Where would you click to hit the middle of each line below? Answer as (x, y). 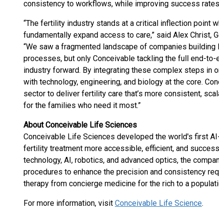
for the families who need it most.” (82, 105)
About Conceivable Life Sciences (80, 125)
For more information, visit (69, 203)
